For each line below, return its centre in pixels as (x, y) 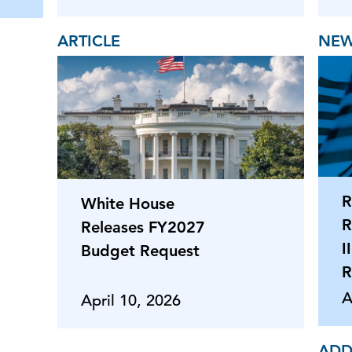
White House (128, 203)
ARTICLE (89, 40)
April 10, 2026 (131, 300)
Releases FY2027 (143, 227)
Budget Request (140, 250)
